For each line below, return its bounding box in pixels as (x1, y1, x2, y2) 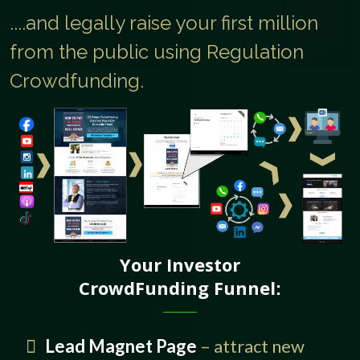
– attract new (197, 335, 305, 358)
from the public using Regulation (10, 39, 304, 63)
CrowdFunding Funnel (79, 276, 276, 301)
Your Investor (120, 252, 240, 277)
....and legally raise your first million (10, 10, 318, 35)
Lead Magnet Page (45, 335, 197, 358)
